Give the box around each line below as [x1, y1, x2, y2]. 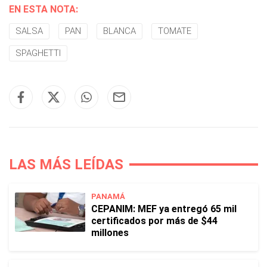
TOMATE [158, 26, 191, 36]
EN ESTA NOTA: [9, 4, 78, 15]
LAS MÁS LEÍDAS [9, 156, 123, 173]
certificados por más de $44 [91, 215, 218, 226]
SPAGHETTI [15, 48, 61, 58]
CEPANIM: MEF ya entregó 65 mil [91, 203, 237, 215]
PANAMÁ [91, 192, 125, 201]
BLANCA [103, 26, 136, 36]
